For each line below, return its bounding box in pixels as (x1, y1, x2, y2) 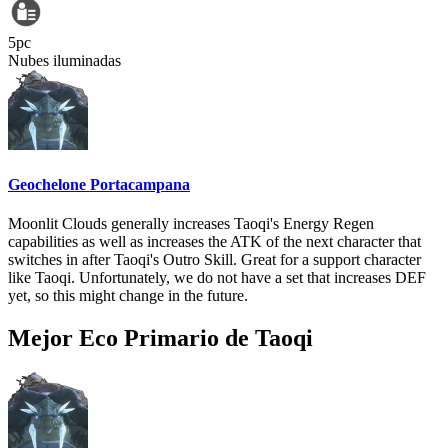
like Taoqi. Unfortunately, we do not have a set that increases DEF (8, 268, 426, 286)
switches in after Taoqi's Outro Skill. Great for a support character (8, 250, 421, 268)
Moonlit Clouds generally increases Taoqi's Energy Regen (8, 214, 374, 232)
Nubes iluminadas (8, 52, 121, 70)
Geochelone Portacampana (8, 175, 190, 193)
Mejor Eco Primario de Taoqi (8, 324, 313, 351)
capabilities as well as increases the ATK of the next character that (8, 232, 421, 250)
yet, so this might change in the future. (8, 286, 248, 304)
